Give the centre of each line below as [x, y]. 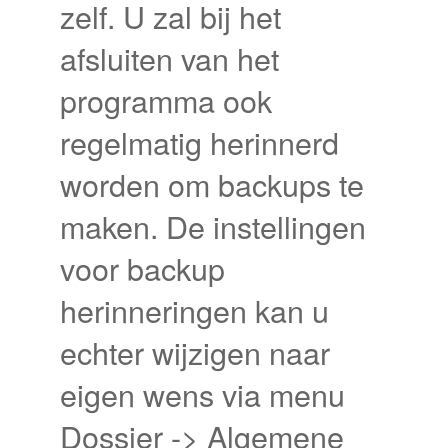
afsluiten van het [169, 58]
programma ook [166, 100]
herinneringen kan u [194, 310]
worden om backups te [212, 184]
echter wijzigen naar [195, 352]
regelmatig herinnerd [199, 142]
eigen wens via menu [202, 394]
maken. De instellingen [213, 226]
